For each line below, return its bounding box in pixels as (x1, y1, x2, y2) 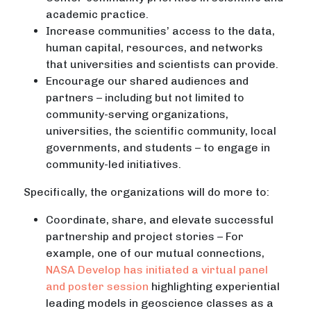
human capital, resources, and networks (46, 41, 264, 55)
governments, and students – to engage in (46, 141, 271, 155)
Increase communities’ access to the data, (46, 24, 276, 38)
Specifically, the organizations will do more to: (24, 185, 270, 199)
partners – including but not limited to (46, 91, 245, 105)
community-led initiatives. (46, 158, 182, 171)
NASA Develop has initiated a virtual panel (46, 263, 269, 277)
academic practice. (46, 8, 149, 22)
